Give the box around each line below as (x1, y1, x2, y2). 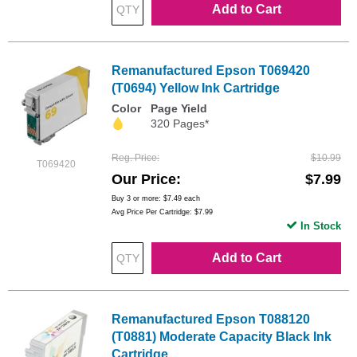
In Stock (300, 220, 341, 233)
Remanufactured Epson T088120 (112, 312, 310, 327)
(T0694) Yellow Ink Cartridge (112, 80, 280, 95)
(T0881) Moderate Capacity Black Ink (112, 330, 331, 344)
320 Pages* (151, 116, 209, 130)
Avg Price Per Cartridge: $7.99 (112, 208, 213, 217)
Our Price (112, 171, 176, 188)
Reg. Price (112, 152, 157, 164)
